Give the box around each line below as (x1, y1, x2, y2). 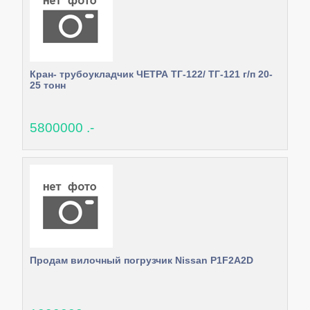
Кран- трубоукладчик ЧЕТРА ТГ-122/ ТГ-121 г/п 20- (29, 69, 273, 80)
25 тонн (29, 80, 66, 91)
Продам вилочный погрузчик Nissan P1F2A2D (29, 255, 253, 266)
